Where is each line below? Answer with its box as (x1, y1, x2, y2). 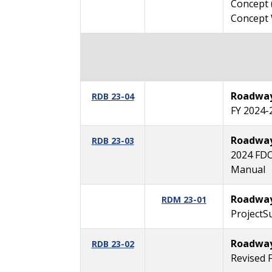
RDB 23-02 (91, 237, 134, 250)
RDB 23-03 (91, 134, 134, 146)
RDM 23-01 (161, 193, 206, 205)
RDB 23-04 (91, 90, 134, 102)
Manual (231, 162, 265, 176)
